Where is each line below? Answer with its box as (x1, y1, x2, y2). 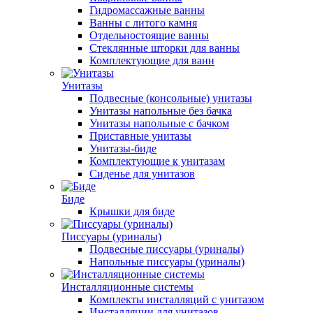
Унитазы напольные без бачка (89, 105, 232, 117)
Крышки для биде (89, 205, 175, 217)
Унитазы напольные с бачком (89, 117, 229, 129)
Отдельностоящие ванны (89, 29, 209, 41)
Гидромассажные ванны (89, 4, 205, 16)
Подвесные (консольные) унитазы (89, 92, 252, 104)
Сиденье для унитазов (89, 168, 195, 180)
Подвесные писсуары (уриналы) (89, 243, 244, 255)
